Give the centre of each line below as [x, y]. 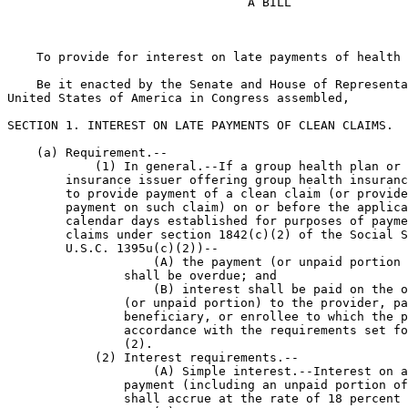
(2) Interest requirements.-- [153, 357]
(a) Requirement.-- [87, 153]
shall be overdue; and [142, 275]
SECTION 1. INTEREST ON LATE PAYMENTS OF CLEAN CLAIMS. [200, 125]
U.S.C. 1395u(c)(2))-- [113, 248]
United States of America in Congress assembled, [178, 98]
